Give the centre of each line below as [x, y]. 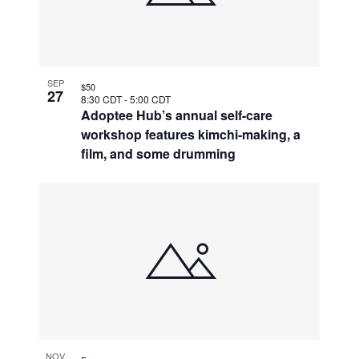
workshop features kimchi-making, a [191, 135]
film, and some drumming [159, 154]
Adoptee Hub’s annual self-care [177, 115]
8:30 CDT [103, 99]
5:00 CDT [151, 99]
